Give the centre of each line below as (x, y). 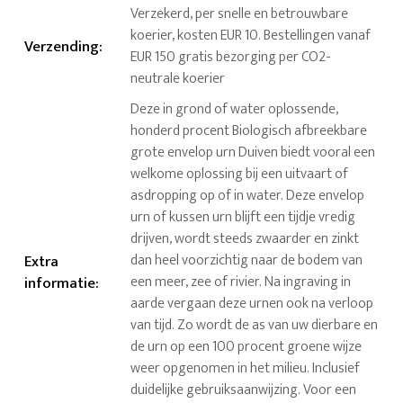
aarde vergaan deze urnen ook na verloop (252, 304)
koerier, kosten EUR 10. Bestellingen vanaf (251, 36)
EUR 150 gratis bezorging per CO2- (231, 58)
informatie (60, 284)
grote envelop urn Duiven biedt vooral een (253, 153)
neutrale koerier (178, 79)
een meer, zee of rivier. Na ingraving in (241, 282)
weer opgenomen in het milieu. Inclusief (246, 369)
